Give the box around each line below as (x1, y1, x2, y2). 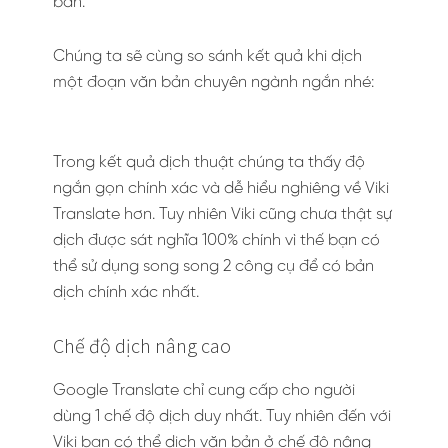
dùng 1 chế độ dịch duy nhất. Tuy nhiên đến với (53, 408, 391, 425)
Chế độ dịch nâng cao (53, 333, 231, 358)
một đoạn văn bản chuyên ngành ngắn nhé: (53, 74, 374, 91)
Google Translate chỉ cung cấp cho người (53, 382, 355, 399)
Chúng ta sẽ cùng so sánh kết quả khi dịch (53, 48, 362, 65)
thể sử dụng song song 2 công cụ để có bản (53, 258, 374, 275)
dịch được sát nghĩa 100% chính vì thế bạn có (53, 232, 380, 249)
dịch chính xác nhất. (53, 284, 199, 301)
